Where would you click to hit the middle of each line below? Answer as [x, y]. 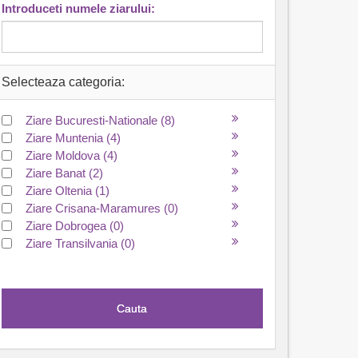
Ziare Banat [57, 173]
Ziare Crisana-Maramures [94, 208]
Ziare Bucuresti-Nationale [93, 120]
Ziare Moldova [64, 155]
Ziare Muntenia [66, 138]
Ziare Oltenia [60, 191]
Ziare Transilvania [73, 243]
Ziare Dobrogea [67, 226]
